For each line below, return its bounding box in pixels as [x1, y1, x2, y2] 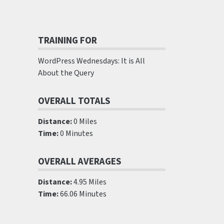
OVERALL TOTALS [38, 94, 110, 108]
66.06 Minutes [58, 188, 106, 199]
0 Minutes [58, 128, 93, 139]
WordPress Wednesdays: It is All [38, 55, 145, 66]
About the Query [38, 67, 94, 78]
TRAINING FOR [38, 33, 97, 47]
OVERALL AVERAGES [38, 154, 121, 168]
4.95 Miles [72, 176, 106, 187]
